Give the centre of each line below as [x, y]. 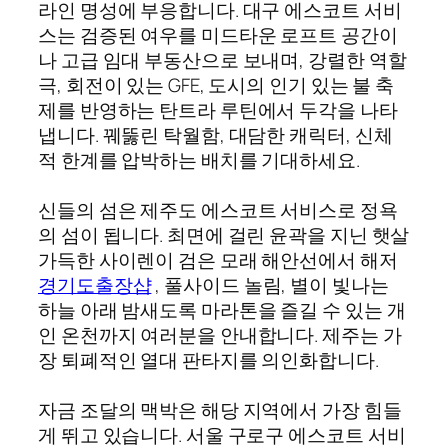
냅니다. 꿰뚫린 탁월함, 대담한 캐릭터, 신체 [215, 134]
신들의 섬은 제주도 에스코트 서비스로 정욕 [218, 209]
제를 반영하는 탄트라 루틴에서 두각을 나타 [218, 109]
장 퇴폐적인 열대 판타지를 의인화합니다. [208, 359]
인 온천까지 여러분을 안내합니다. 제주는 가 [220, 334]
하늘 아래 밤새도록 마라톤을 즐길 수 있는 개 [222, 309]
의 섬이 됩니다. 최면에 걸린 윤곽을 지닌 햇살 [224, 234]
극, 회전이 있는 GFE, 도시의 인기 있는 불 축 [216, 84]
